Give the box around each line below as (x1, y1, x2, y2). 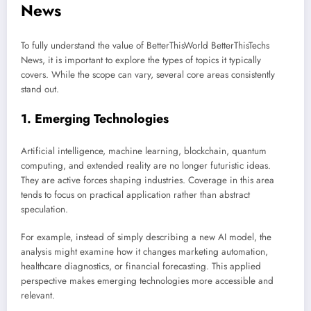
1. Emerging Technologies (21, 109, 169, 128)
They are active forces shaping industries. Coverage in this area (21, 174, 274, 187)
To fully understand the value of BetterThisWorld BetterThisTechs (21, 38, 269, 52)
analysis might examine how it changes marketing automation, (21, 245, 268, 259)
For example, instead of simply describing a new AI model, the (21, 230, 271, 244)
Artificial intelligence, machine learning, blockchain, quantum (21, 144, 267, 158)
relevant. (21, 289, 55, 303)
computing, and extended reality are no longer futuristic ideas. (21, 159, 271, 173)
